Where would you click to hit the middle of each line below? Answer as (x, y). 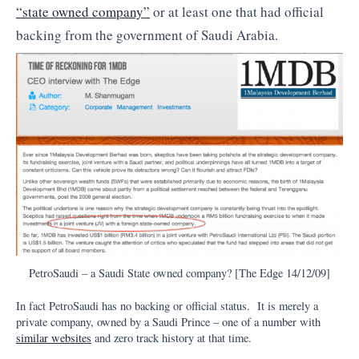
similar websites (54, 338)
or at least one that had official (237, 11)
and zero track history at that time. (171, 338)
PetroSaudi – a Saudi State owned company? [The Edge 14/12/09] (179, 272)
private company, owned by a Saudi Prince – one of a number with (168, 322)
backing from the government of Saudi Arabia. (147, 34)
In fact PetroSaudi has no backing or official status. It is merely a (167, 306)
